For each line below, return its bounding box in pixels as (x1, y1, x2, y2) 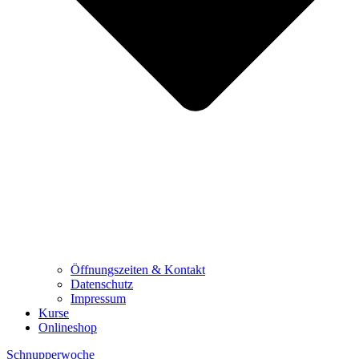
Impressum (71, 291, 126, 305)
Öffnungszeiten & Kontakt (71, 262, 205, 276)
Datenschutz (71, 276, 133, 291)
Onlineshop (38, 320, 97, 334)
